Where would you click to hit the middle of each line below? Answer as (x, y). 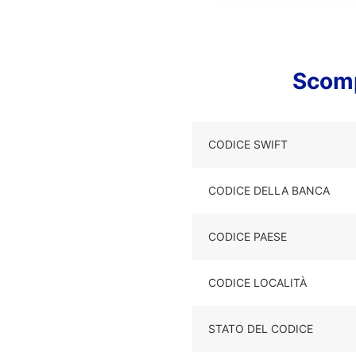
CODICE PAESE (248, 236)
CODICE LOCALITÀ (257, 282)
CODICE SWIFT (248, 144)
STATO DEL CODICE (261, 329)
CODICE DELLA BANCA (269, 190)
